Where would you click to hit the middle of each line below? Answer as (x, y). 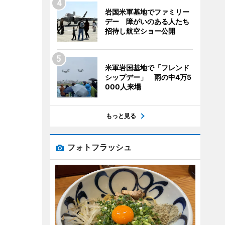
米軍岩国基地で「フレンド (147, 68)
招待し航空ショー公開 (140, 31)
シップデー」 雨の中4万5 (148, 77)
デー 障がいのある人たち (147, 21)
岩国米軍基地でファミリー (147, 12)
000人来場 (123, 87)
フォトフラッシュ (99, 147)
